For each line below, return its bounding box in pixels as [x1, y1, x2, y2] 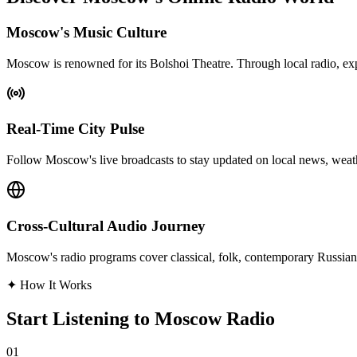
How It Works [17, 277, 92, 292]
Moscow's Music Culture [6, 24, 167, 41]
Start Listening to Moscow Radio [6, 308, 275, 329]
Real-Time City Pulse [6, 120, 144, 138]
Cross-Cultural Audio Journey [6, 217, 206, 234]
